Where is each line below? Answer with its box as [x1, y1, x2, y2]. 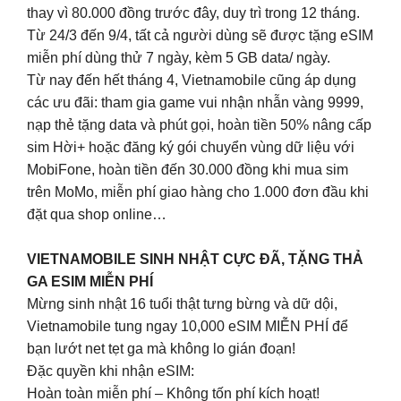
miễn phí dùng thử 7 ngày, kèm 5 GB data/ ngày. [27, 49, 330, 65]
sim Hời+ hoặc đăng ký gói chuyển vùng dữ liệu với [27, 139, 354, 155]
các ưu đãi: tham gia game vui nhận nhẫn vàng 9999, [27, 94, 363, 110]
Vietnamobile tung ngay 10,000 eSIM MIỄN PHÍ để [27, 319, 348, 335]
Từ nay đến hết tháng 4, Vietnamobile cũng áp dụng [27, 72, 356, 88]
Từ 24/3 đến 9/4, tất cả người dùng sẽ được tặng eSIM [27, 27, 373, 43]
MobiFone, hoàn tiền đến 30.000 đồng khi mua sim [27, 161, 348, 177]
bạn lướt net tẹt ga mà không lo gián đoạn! [27, 341, 295, 357]
